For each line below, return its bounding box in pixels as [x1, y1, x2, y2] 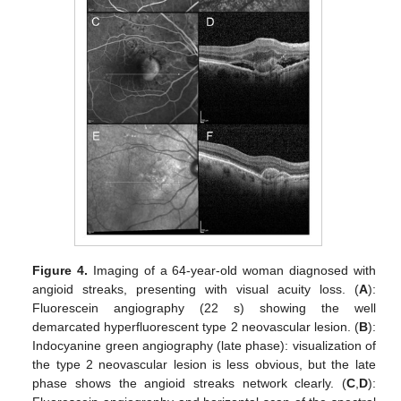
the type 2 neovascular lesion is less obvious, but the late [32, 356, 376, 371]
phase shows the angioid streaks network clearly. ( [32, 375, 346, 390]
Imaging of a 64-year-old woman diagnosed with [88, 262, 376, 277]
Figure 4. [32, 262, 89, 277]
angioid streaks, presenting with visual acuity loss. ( [32, 281, 359, 296]
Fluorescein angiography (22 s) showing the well [32, 300, 376, 315]
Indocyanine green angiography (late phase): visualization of [32, 337, 376, 353]
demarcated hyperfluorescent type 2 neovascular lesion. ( [32, 319, 359, 334]
